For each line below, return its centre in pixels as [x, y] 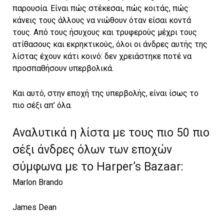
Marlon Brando [38, 182]
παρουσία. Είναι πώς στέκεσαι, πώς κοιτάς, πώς [100, 8]
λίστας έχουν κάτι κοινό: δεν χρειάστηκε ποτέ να [102, 56]
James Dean [34, 207]
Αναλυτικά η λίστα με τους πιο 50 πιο [111, 133]
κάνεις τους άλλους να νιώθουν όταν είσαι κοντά [102, 20]
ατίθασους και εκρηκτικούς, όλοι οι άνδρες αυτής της [110, 44]
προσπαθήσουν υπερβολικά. [63, 68]
